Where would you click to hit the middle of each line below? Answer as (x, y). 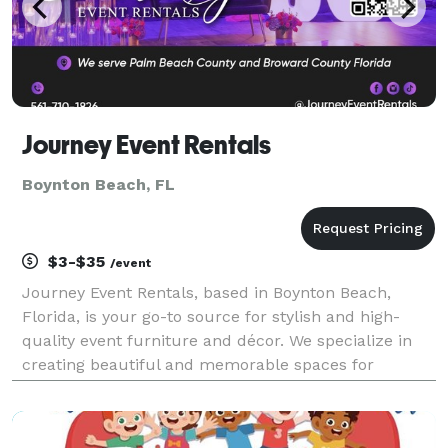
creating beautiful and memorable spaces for (198, 364)
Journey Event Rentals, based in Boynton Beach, (206, 292)
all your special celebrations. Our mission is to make (223, 412)
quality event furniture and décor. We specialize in (217, 340)
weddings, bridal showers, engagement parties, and (220, 388)
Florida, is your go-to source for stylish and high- (211, 316)
